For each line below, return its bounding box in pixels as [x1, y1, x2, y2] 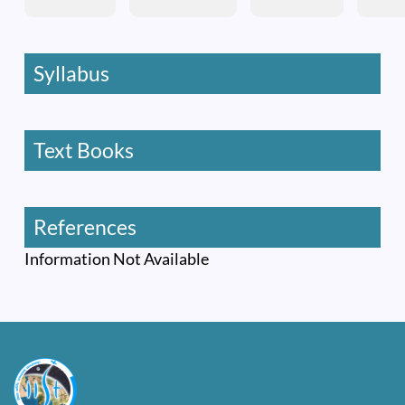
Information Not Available [24, 249, 209, 268]
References [33, 213, 137, 240]
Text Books [33, 137, 134, 163]
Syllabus [33, 60, 109, 86]
